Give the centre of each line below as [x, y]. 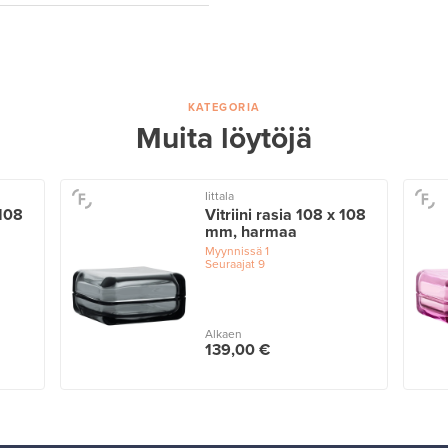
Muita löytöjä [224, 139]
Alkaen [223, 333]
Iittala [219, 196]
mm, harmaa [250, 232]
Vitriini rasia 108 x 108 [285, 215]
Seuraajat [229, 264]
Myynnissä [233, 251]
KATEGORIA [224, 108]
